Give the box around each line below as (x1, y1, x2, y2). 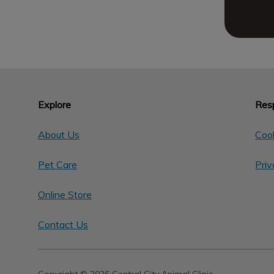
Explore (38, 98, 71, 111)
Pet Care (38, 158, 77, 171)
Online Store (38, 188, 92, 201)
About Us (38, 128, 80, 141)
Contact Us (38, 218, 88, 231)
